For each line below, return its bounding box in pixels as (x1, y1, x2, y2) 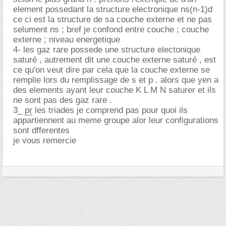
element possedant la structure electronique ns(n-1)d (13, 4, 212, 14)
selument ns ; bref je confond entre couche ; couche (13, 24, 209, 34)
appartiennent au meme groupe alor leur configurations (13, 115, 218, 125)
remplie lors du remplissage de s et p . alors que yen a (13, 75, 218, 85)
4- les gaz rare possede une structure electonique (13, 44, 200, 54)
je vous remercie (13, 135, 76, 145)
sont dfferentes (13, 125, 70, 135)
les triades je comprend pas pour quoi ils (32, 105, 188, 115)
